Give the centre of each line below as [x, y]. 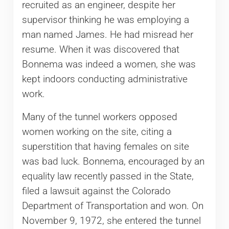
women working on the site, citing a [97, 132]
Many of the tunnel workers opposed [99, 117]
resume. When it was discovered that [100, 50]
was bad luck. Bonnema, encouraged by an [113, 162]
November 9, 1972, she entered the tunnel [111, 221]
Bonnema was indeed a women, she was [109, 65]
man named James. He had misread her [107, 35]
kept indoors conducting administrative [105, 79]
